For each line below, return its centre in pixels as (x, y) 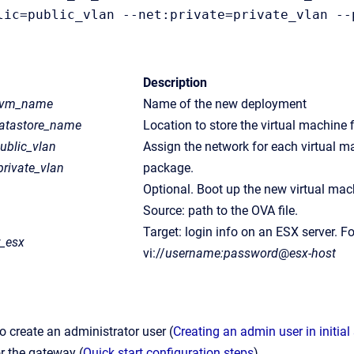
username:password (222, 253)
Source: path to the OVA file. (220, 211)
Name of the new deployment (225, 104)
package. (168, 168)
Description (175, 83)
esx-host (313, 253)
